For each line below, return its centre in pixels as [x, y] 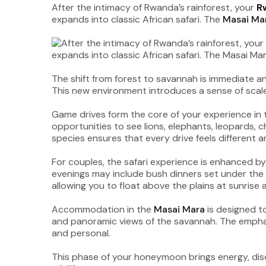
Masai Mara [178, 209]
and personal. [81, 233]
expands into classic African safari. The [137, 19]
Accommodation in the [102, 209]
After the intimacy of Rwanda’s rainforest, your [154, 7]
